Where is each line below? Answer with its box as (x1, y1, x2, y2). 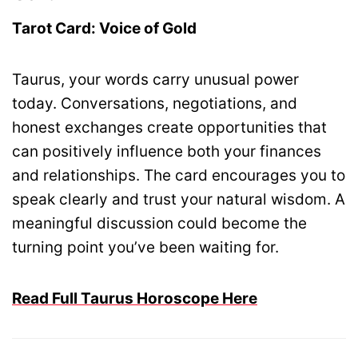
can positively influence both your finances (12, 141, 321, 161)
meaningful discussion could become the (12, 213, 307, 233)
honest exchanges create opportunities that (12, 117, 327, 137)
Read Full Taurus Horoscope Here (12, 288, 257, 308)
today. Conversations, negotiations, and (12, 93, 297, 113)
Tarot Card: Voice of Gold (12, 18, 197, 38)
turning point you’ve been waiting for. (12, 237, 279, 257)
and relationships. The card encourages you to (12, 165, 345, 185)
